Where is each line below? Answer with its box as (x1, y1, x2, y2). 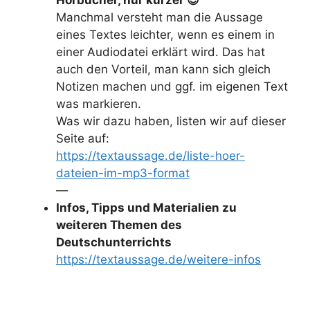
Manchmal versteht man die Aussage (56, 10, 263, 24)
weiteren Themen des (56, 217, 182, 232)
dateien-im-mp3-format (56, 165, 190, 180)
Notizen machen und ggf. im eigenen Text (56, 79, 288, 93)
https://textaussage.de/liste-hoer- (56, 148, 245, 163)
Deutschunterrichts (56, 235, 172, 249)
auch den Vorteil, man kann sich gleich (56, 62, 271, 76)
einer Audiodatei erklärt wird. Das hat (56, 44, 265, 59)
